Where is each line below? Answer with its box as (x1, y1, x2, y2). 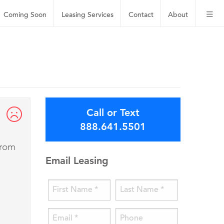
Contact (128, 11, 153, 19)
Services (87, 11, 113, 19)
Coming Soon (3, 11, 47, 19)
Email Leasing (45, 154, 108, 167)
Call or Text (86, 106, 139, 119)
